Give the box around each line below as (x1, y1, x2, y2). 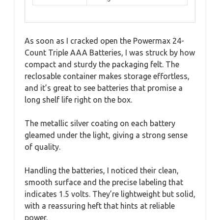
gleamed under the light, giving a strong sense (25, 131, 188, 140)
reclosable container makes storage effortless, (25, 72, 190, 81)
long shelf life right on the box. (25, 95, 132, 105)
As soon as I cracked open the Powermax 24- (25, 36, 184, 46)
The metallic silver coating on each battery (25, 119, 175, 128)
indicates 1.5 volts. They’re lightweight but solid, (25, 190, 195, 199)
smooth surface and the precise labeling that (25, 178, 183, 187)
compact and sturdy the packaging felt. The (25, 60, 179, 69)
